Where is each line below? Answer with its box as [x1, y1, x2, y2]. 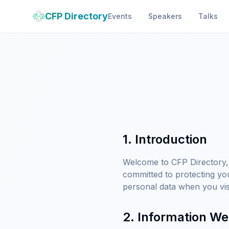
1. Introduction [123, 132, 207, 147]
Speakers [148, 12, 182, 20]
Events [108, 12, 132, 20]
